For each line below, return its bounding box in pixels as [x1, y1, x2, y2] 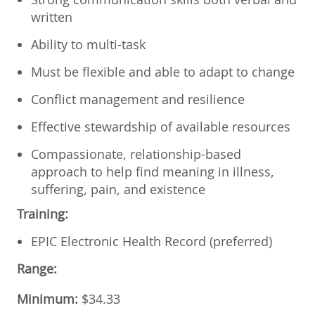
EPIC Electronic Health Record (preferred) [31, 232, 272, 250]
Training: [17, 205, 68, 222]
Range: [17, 259, 57, 277]
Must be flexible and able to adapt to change [31, 63, 295, 80]
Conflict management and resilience [31, 90, 245, 108]
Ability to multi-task [31, 35, 146, 53]
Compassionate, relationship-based [31, 145, 241, 162]
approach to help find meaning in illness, [31, 162, 274, 180]
